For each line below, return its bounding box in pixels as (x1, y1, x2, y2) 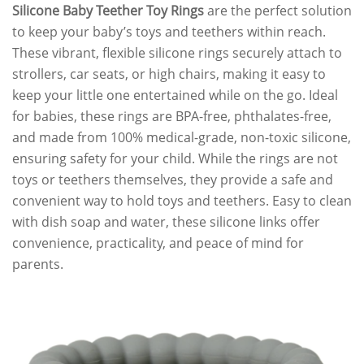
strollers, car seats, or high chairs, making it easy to (12, 65, 326, 84)
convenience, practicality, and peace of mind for (12, 234, 304, 253)
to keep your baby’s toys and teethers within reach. (12, 23, 326, 41)
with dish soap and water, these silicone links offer (12, 213, 320, 232)
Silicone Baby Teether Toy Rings (12, 2, 204, 20)
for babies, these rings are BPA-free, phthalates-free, (12, 107, 331, 126)
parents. (12, 255, 63, 274)
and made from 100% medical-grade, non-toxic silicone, (12, 128, 351, 147)
